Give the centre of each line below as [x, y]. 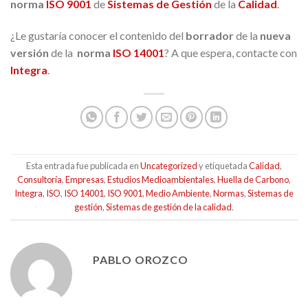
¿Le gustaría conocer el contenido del [98, 35]
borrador [210, 35]
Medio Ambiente [178, 194]
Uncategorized [169, 166]
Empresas [85, 180]
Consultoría [40, 180]
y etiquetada [223, 166]
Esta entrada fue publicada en [83, 166]
